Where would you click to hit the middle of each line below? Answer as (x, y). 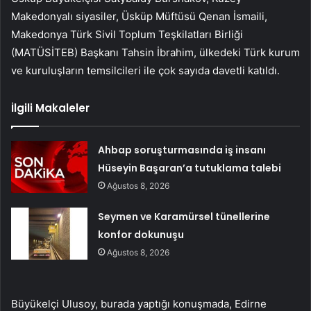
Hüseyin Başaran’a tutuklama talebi (190, 168)
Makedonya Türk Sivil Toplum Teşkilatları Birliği (127, 35)
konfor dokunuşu (141, 235)
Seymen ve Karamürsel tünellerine (184, 217)
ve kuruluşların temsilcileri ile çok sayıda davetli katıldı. (145, 71)
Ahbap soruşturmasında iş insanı (182, 150)
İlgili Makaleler (50, 108)
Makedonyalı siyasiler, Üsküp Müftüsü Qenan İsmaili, (139, 17)
